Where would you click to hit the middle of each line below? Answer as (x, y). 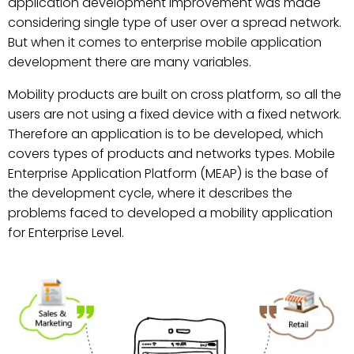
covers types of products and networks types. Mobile (171, 154)
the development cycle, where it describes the (150, 194)
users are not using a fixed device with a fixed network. (175, 115)
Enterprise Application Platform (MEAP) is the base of (168, 174)
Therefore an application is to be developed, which (166, 134)
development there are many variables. (130, 62)
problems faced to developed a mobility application (170, 213)
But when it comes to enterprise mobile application (165, 43)
